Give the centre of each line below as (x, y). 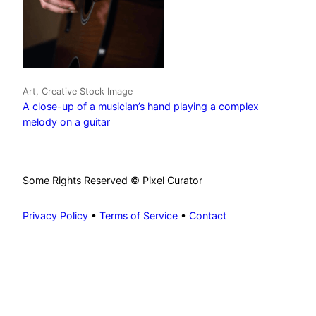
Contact (208, 216)
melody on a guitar (66, 122)
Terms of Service (139, 216)
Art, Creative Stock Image (78, 92)
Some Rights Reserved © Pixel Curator (114, 180)
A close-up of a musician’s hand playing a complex (141, 107)
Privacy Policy (55, 216)
